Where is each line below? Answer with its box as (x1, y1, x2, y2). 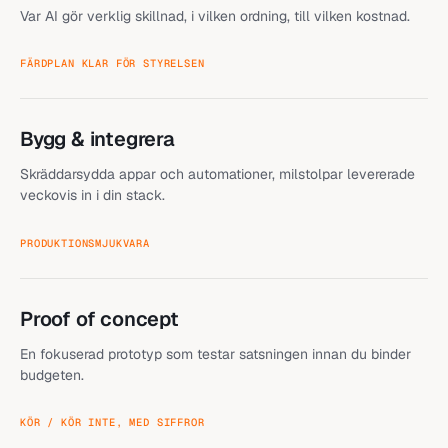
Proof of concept (20, 305, 179, 332)
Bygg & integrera (20, 126, 175, 152)
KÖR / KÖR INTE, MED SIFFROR (20, 415, 205, 429)
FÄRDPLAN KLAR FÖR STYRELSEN (20, 56, 205, 70)
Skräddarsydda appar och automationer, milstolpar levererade (20, 165, 415, 183)
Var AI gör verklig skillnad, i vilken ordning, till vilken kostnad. (20, 6, 410, 25)
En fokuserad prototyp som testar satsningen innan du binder (20, 344, 411, 363)
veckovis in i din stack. (20, 186, 165, 204)
